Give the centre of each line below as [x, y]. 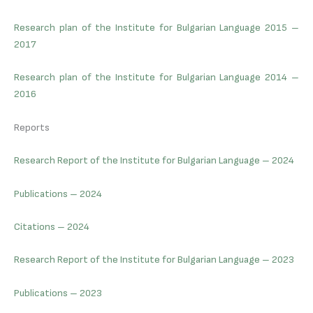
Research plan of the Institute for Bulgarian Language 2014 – [156, 78]
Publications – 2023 [58, 293]
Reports [32, 127]
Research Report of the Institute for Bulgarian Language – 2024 [154, 161]
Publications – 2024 [58, 194]
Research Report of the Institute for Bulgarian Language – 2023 [154, 260]
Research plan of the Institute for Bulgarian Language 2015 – [156, 28]
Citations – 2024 [52, 226]
